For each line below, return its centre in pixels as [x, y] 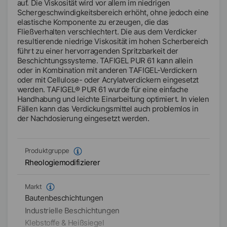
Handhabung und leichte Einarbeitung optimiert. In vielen [113, 99]
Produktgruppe [47, 151]
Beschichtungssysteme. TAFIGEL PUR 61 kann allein [105, 61]
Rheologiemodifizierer [62, 162]
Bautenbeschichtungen [64, 198]
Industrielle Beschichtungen [72, 210]
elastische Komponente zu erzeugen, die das [93, 22]
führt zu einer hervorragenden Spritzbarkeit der [98, 51]
